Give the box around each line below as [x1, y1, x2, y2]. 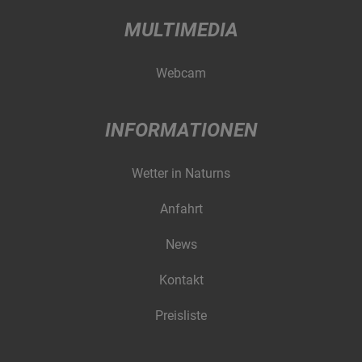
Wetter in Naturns [132, 165, 230, 181]
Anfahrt [159, 200, 203, 217]
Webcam [156, 65, 206, 81]
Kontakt [158, 271, 204, 288]
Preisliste [155, 307, 207, 323]
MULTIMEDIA [124, 18, 238, 41]
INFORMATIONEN [104, 118, 258, 141]
